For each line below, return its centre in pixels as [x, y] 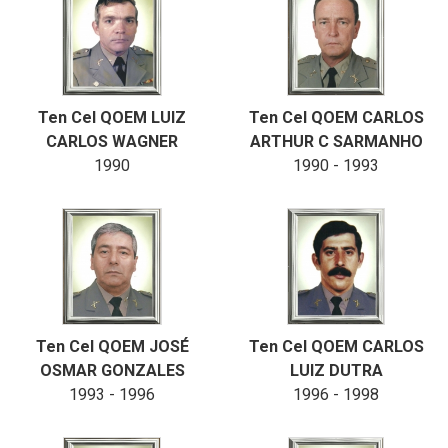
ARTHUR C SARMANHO [336, 141]
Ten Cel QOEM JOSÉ [112, 346]
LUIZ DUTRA [336, 370]
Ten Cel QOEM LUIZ [112, 117]
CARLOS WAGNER [112, 141]
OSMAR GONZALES [112, 370]
